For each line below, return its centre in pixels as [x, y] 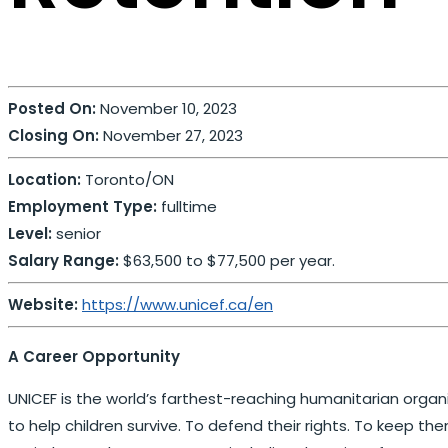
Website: [43, 305]
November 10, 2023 [166, 109]
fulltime [187, 207]
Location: [44, 180]
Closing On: [53, 136]
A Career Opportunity [94, 356]
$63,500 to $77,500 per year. [227, 261]
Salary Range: [63, 261]
